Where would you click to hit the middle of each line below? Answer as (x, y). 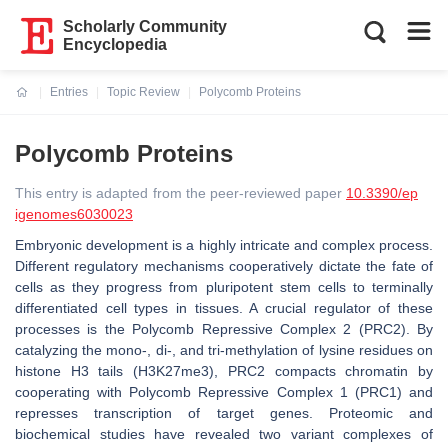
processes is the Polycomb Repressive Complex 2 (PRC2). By (224, 329)
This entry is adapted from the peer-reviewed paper (180, 193)
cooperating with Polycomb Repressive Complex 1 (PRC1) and (224, 392)
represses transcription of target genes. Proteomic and (224, 413)
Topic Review (143, 92)
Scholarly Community (145, 26)
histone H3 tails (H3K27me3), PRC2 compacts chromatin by (224, 371)
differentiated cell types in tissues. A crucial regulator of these (224, 308)
